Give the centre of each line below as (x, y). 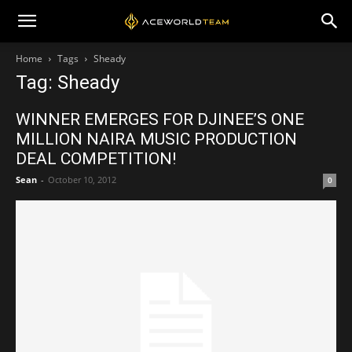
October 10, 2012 (82, 180)
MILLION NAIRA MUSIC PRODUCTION (156, 139)
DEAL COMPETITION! (96, 159)
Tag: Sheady (68, 82)
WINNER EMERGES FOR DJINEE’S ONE (160, 119)
